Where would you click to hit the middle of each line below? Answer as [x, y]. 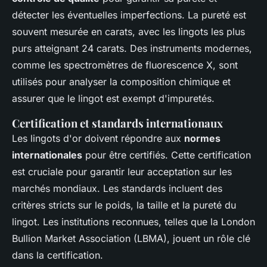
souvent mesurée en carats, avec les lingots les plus [128, 31]
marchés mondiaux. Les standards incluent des [117, 188]
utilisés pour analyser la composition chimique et [121, 81]
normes [202, 138]
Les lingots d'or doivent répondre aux [98, 138]
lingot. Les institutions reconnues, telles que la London [133, 221]
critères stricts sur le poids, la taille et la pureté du [124, 205]
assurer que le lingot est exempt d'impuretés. [113, 98]
